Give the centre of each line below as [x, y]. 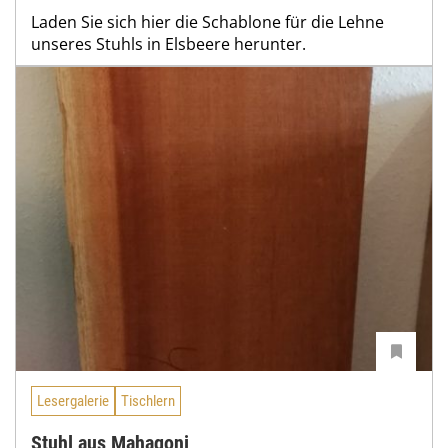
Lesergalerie [73, 400]
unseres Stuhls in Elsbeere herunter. [168, 44]
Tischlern [148, 400]
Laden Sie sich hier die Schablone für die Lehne [207, 22]
